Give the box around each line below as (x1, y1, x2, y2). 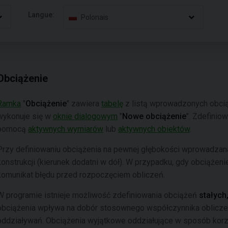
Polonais (81, 13, 109, 21)
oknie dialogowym (53, 111, 118, 121)
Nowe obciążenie (122, 111, 186, 121)
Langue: (28, 10, 55, 19)
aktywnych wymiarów (28, 124, 103, 134)
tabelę (101, 99, 123, 108)
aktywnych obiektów (118, 124, 190, 134)
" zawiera (67, 99, 101, 108)
